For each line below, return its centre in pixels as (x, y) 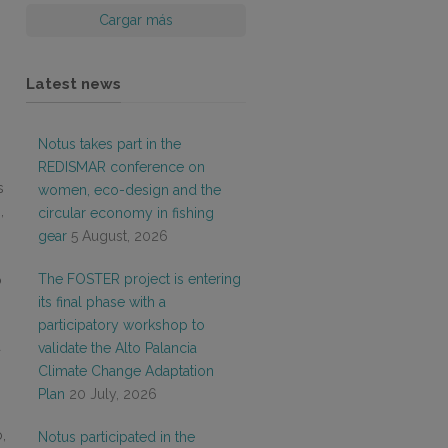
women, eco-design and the (129, 190)
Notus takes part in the (109, 144)
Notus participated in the (116, 437)
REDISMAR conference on (121, 167)
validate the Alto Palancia (117, 348)
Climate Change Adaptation (126, 371)
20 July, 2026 (113, 394)
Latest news (73, 84)
